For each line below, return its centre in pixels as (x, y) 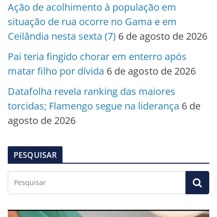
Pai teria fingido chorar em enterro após (97, 57)
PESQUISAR (35, 155)
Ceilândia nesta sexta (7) (62, 36)
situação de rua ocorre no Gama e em (92, 22)
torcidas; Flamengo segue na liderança (93, 106)
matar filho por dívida (56, 71)
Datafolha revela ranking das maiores (92, 92)
